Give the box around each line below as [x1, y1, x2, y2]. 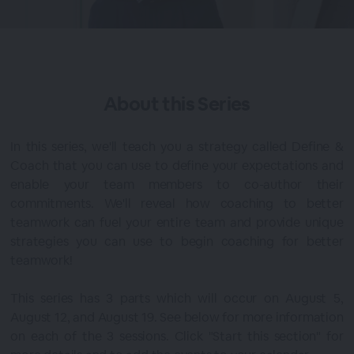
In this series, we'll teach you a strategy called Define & [10, 138, 344, 155]
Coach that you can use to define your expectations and [10, 157, 344, 174]
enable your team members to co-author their [10, 176, 344, 193]
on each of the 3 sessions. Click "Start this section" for [10, 328, 344, 345]
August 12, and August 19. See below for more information [10, 309, 344, 326]
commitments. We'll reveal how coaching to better [10, 195, 344, 212]
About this [104, 92, 198, 116]
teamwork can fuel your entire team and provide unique [10, 214, 344, 231]
